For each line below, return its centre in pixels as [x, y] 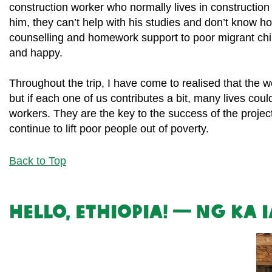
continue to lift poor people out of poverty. [109, 128]
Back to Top [38, 161]
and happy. [36, 53]
